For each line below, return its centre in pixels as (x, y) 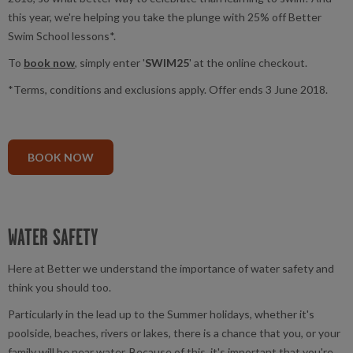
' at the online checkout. (248, 62)
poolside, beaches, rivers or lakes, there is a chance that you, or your (174, 333)
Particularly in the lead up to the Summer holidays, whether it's (161, 314)
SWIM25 (167, 62)
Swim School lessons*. (62, 35)
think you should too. (59, 287)
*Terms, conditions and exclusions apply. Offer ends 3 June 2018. (168, 89)
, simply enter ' (110, 62)
